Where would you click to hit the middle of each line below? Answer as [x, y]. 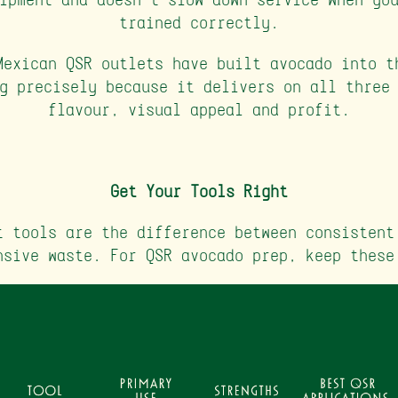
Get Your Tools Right [199, 191]
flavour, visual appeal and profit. [199, 110]
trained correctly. [199, 23]
